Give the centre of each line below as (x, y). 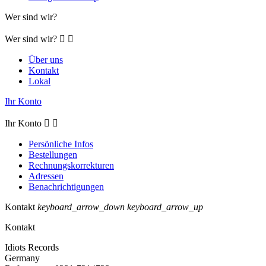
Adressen (46, 176)
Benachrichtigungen (66, 187)
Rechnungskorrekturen (71, 166)
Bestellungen (53, 155)
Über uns (46, 60)
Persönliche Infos (61, 144)
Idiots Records (32, 248)
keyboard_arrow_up (165, 207)
